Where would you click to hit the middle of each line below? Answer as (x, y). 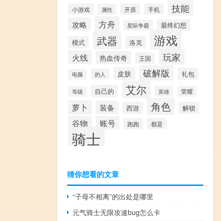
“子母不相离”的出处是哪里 (113, 196)
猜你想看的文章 (93, 174)
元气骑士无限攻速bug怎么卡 (117, 212)
